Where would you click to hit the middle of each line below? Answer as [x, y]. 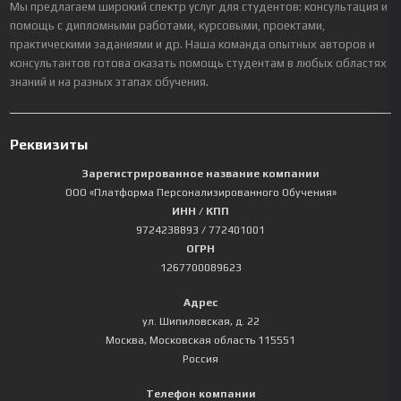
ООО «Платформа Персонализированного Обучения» [200, 193]
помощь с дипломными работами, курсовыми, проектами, [168, 26]
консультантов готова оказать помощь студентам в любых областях [199, 64]
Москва [125, 341]
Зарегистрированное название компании [200, 174]
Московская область [202, 341]
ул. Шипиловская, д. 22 [200, 322]
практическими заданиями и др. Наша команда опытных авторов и [193, 45]
